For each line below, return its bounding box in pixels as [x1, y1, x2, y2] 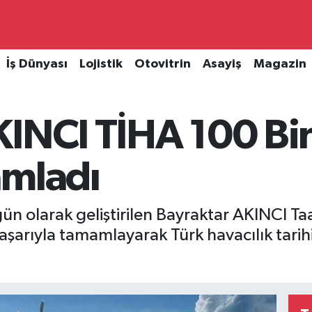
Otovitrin [134, 58, 191, 71]
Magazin [253, 58, 306, 71]
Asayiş [202, 58, 242, 71]
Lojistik [79, 58, 123, 71]
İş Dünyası [6, 58, 68, 71]
